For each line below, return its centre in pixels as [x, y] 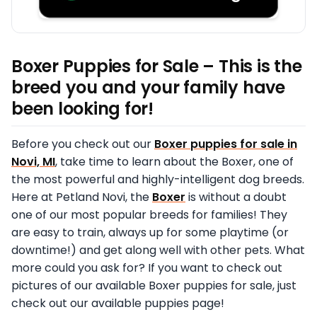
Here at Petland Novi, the [82, 197]
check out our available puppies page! [118, 304]
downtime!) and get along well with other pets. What [158, 250]
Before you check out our [83, 144]
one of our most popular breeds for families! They [149, 215]
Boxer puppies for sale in [226, 144]
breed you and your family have [148, 88]
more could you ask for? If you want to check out [147, 268]
